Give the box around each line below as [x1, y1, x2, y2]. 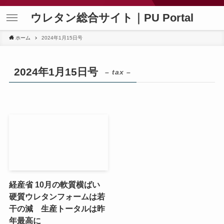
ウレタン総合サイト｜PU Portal [30, 11, 193, 24]
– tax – [105, 68, 131, 76]
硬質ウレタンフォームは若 [8, 191, 105, 201]
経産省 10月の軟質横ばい [8, 179, 108, 189]
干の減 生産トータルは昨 [8, 203, 105, 213]
